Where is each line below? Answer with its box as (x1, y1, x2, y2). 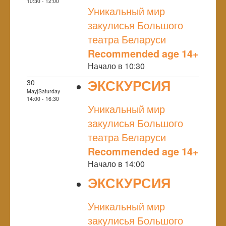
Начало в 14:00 (88, 157, 145, 169)
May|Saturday (27, 87, 60, 95)
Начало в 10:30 (88, 60, 145, 72)
